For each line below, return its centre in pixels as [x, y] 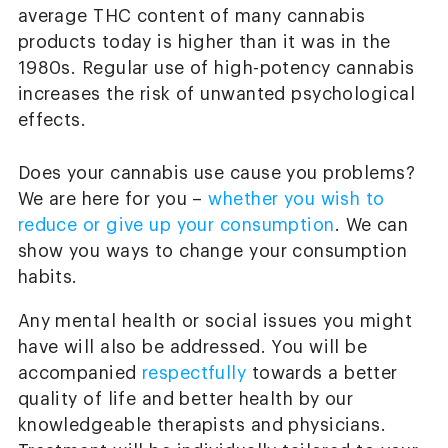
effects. [52, 121]
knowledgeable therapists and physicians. [202, 425]
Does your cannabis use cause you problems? [216, 173]
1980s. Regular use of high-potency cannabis [216, 69]
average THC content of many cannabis [191, 17]
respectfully [194, 373]
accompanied [79, 373]
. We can [371, 225]
